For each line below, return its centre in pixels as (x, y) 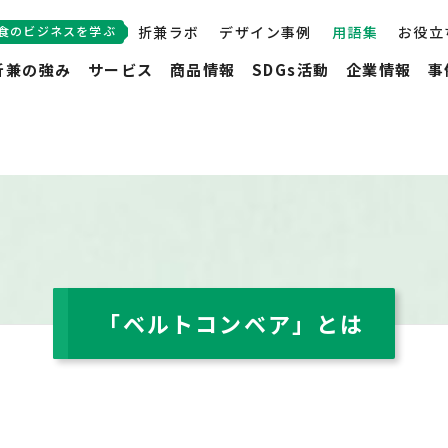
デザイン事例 (265, 32)
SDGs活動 (290, 69)
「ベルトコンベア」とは (231, 323)
